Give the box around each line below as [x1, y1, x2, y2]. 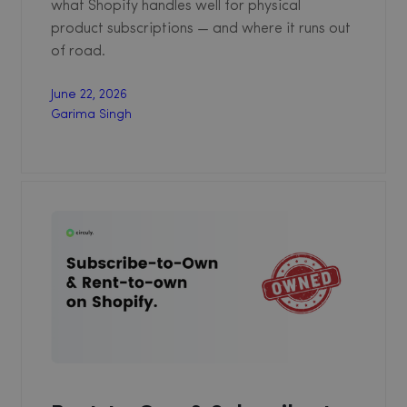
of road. [51, 44, 105, 59]
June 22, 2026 [51, 87, 127, 102]
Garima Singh [51, 107, 132, 122]
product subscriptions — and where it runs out [51, 21, 351, 36]
